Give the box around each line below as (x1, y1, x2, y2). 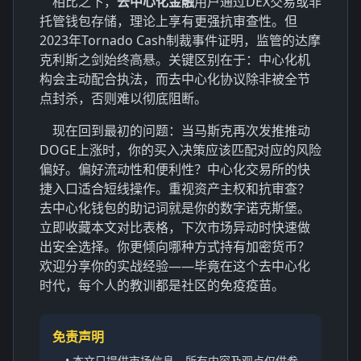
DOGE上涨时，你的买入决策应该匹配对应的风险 (39, 140, 322, 159)
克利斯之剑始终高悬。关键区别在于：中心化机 (39, 50, 310, 68)
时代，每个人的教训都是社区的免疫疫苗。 (39, 276, 284, 294)
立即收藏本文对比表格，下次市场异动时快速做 (39, 218, 310, 236)
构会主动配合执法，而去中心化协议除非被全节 (39, 69, 310, 88)
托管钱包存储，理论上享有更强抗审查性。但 (39, 11, 297, 30)
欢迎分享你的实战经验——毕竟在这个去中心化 (39, 256, 310, 275)
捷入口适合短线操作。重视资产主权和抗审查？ (39, 179, 310, 197)
